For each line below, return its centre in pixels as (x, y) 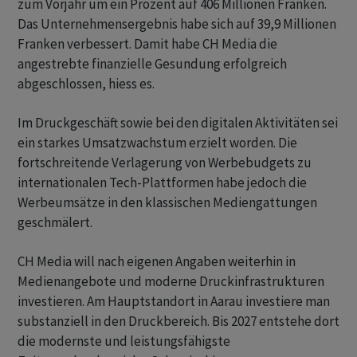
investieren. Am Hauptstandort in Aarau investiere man (174, 301)
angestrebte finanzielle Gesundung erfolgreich (152, 64)
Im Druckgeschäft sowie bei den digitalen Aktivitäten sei (178, 123)
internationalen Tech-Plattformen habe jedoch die (162, 182)
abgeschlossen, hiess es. (86, 84)
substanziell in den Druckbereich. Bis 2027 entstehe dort (178, 321)
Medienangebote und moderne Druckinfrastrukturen (171, 281)
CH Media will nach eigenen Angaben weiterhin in (157, 261)
